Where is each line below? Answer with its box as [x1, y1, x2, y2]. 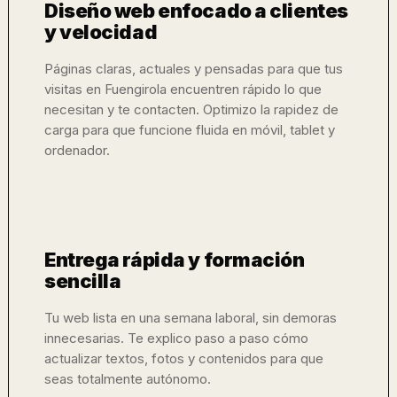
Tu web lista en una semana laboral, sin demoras [44, 309, 337, 326]
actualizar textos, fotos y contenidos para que [44, 350, 323, 367]
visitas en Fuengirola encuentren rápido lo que [44, 81, 322, 97]
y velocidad [44, 20, 158, 43]
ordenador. [44, 142, 110, 159]
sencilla [44, 269, 121, 292]
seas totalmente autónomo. [44, 370, 211, 387]
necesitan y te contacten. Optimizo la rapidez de [44, 101, 339, 118]
